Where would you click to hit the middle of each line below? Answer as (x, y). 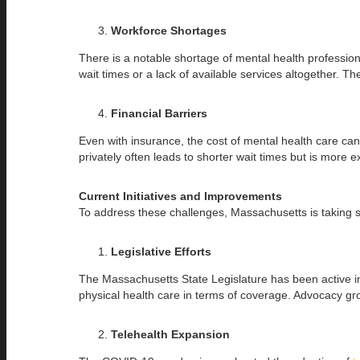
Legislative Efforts (161, 251)
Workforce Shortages (169, 30)
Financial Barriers (159, 113)
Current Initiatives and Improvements (180, 196)
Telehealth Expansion (170, 334)
